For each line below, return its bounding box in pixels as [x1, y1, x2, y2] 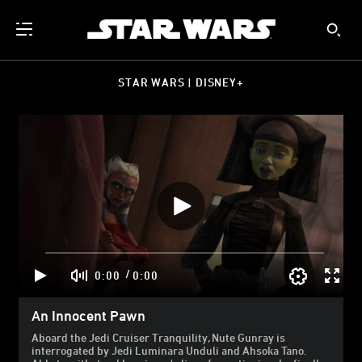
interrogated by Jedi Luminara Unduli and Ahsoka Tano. [32, 343, 307, 358]
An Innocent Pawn [32, 307, 145, 324]
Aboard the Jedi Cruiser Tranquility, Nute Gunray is [32, 330, 285, 345]
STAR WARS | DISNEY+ [118, 75, 244, 89]
